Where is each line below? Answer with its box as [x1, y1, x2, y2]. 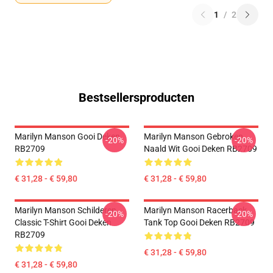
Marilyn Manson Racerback [144, 205, 247, 215]
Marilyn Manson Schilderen [15, 205, 116, 215]
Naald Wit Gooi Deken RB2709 [144, 144, 257, 154]
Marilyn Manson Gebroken [144, 132, 243, 141]
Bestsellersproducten [79, 90, 194, 105]
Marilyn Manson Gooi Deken [15, 132, 120, 141]
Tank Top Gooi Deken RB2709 [144, 218, 255, 227]
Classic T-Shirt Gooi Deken [15, 218, 112, 227]
